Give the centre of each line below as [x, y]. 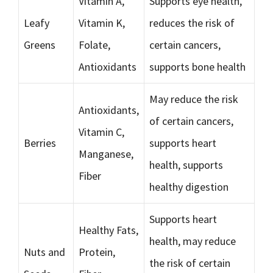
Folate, [94, 45]
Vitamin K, [102, 23]
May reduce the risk [194, 99]
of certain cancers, [191, 121]
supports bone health [197, 67]
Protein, [97, 252]
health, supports [186, 165]
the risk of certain [190, 263]
